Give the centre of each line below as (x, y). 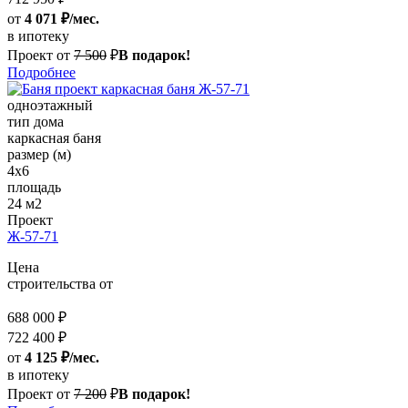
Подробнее (41, 73)
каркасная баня (54, 138)
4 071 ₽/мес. (62, 19)
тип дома (36, 122)
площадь (34, 188)
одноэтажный (50, 106)
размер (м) (39, 155)
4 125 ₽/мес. (62, 358)
